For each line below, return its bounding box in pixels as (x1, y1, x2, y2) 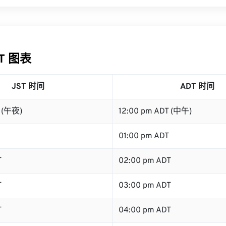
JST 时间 (12, 82, 44, 92)
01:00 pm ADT (119, 131, 169, 141)
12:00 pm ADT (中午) (119, 106, 192, 117)
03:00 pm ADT (119, 181, 171, 191)
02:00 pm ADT (119, 156, 171, 166)
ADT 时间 (180, 82, 214, 92)
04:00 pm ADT (119, 205, 171, 215)
